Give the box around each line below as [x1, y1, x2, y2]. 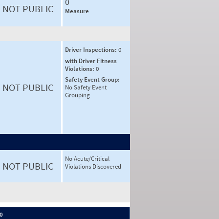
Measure [65, 7, 89, 15]
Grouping [65, 91, 90, 99]
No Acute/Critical [65, 154, 109, 163]
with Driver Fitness [65, 56, 117, 65]
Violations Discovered [65, 162, 121, 171]
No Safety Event [65, 83, 107, 91]
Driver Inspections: [65, 45, 118, 54]
